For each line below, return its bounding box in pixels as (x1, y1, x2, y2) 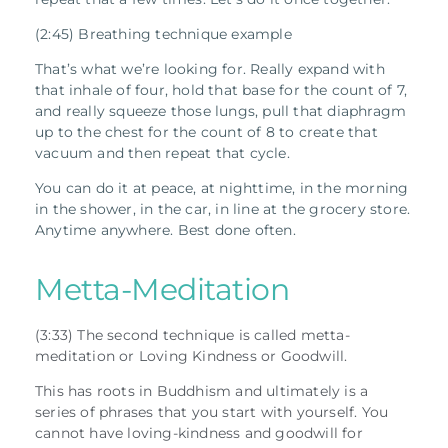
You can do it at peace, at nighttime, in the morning (35, 178, 409, 197)
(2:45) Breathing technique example (35, 24, 292, 43)
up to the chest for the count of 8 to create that (35, 122, 378, 141)
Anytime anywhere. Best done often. (35, 220, 296, 239)
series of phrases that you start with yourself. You (35, 402, 389, 421)
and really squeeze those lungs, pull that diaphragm (35, 101, 407, 120)
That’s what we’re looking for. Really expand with (35, 59, 385, 78)
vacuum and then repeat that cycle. (35, 143, 290, 162)
